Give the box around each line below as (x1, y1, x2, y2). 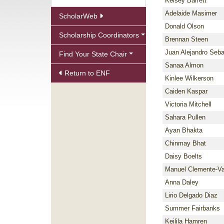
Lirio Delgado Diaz (165, 191, 217, 199)
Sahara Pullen (165, 113, 205, 121)
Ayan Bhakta (165, 126, 202, 134)
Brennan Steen (165, 35, 208, 43)
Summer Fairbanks (165, 204, 220, 212)
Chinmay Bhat (165, 139, 206, 147)
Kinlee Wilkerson (165, 74, 213, 82)
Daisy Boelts (165, 152, 202, 160)
